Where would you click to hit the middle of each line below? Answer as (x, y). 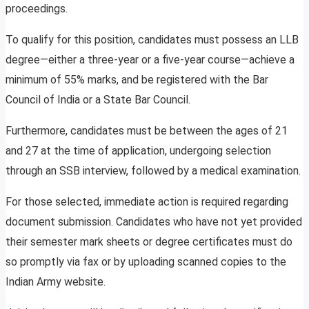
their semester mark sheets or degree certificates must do (149, 242)
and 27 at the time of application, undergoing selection (138, 151)
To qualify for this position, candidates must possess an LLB (152, 40)
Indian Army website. (56, 282)
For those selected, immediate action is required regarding (147, 202)
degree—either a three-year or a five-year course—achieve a (150, 60)
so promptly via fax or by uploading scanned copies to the (146, 262)
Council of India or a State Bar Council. (98, 100)
